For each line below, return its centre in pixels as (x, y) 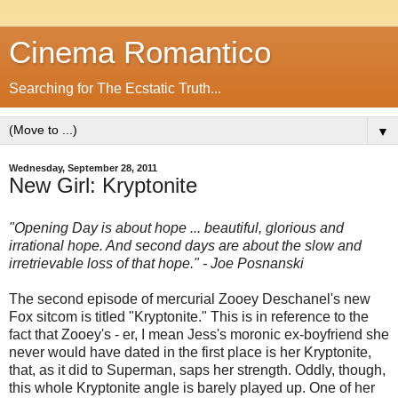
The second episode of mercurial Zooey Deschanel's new (190, 298)
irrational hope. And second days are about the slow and (185, 245)
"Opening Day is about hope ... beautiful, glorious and (176, 227)
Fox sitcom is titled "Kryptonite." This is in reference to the (189, 316)
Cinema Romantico (140, 52)
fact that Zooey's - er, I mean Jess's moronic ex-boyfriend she (199, 334)
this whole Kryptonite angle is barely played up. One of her (192, 387)
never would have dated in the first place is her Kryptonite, (190, 352)
